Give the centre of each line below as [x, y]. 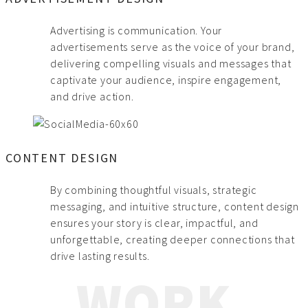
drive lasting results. [100, 256]
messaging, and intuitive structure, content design [175, 207]
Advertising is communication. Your [136, 31]
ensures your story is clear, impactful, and [154, 223]
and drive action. [92, 97]
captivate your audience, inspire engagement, [166, 80]
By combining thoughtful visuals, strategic [154, 190]
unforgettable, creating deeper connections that [173, 240]
